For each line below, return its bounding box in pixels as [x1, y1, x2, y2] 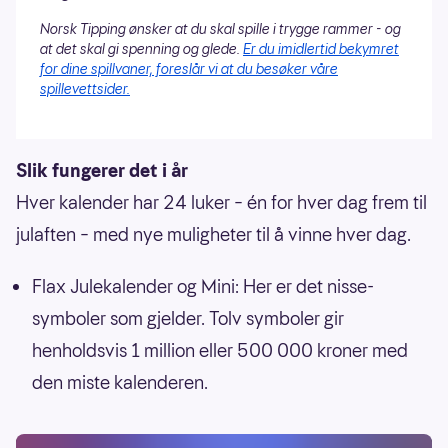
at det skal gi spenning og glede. [40, 38, 243, 59]
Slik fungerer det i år [16, 157, 188, 183]
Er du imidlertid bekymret [243, 38, 399, 59]
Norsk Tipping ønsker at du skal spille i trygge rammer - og [40, 18, 401, 39]
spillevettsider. [40, 78, 130, 99]
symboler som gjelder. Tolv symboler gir [32, 305, 344, 331]
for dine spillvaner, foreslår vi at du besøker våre [40, 58, 338, 79]
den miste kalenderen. [32, 369, 208, 395]
